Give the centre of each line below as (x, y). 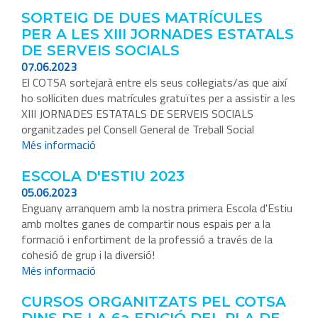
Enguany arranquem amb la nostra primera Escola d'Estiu (157, 208)
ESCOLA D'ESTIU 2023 (103, 176)
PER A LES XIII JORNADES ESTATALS (158, 34)
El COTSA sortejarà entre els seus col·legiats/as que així (154, 83)
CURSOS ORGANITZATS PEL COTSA (154, 302)
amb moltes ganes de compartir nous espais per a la (146, 224)
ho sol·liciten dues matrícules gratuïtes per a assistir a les (158, 98)
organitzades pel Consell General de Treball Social (138, 130)
